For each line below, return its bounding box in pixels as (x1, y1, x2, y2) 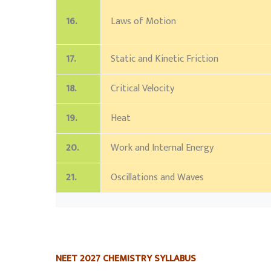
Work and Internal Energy (111, 140, 214, 157)
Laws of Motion (111, 13, 176, 30)
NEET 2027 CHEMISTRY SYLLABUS (56, 250, 196, 267)
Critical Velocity (111, 80, 174, 97)
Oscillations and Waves (111, 169, 204, 186)
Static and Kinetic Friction (111, 51, 218, 68)
